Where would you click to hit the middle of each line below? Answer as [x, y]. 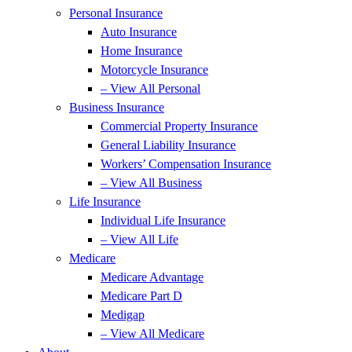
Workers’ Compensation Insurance [186, 163]
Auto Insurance [139, 31]
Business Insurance [117, 107]
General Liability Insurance [168, 145]
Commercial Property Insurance [179, 126]
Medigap [123, 314]
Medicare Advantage [152, 277]
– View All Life [139, 239]
